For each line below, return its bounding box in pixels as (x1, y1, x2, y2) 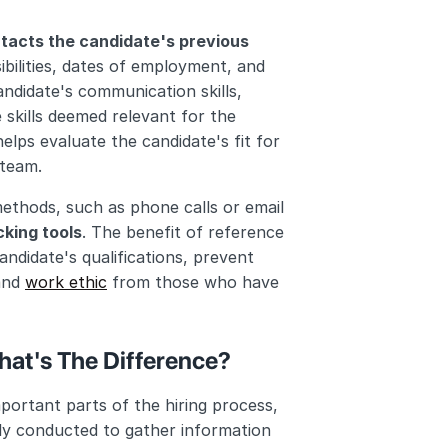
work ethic (25, 272, 107, 292)
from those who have (107, 272, 279, 292)
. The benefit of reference (82, 222, 284, 242)
